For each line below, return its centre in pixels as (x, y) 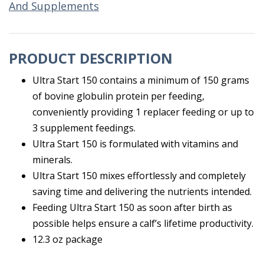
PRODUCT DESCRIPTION (91, 58)
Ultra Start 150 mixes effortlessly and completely (139, 176)
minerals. (52, 160)
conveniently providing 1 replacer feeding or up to (143, 112)
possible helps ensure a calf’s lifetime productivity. (143, 224)
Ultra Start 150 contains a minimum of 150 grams (141, 80)
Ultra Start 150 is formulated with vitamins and (135, 144)
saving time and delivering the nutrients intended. (142, 192)
